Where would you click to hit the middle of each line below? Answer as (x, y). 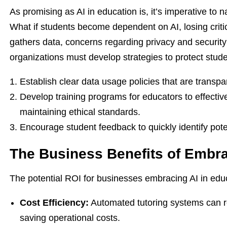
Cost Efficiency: (54, 203)
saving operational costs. (70, 218)
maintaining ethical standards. (80, 112)
